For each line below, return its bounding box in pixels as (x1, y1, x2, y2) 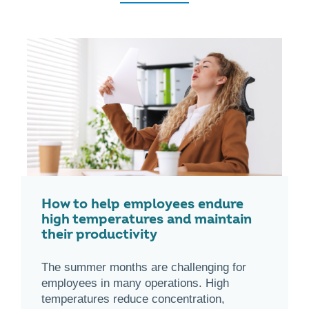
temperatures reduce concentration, (41, 292, 225, 306)
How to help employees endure (41, 195, 243, 212)
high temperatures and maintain (41, 210, 251, 228)
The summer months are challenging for (41, 261, 246, 274)
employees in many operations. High (41, 277, 229, 290)
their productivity (41, 226, 157, 243)
